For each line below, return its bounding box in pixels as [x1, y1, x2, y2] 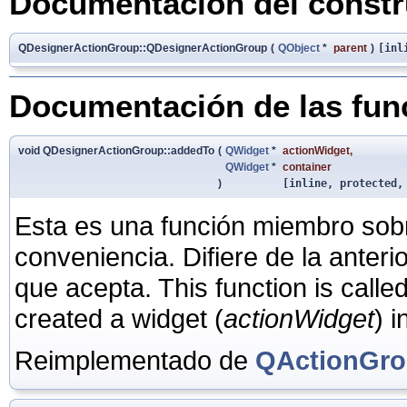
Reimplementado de [15, 344, 255, 375]
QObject [278, 41, 320, 55]
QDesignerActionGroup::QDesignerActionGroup [18, 41, 267, 55]
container [283, 160, 332, 174]
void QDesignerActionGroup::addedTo [18, 144, 214, 157]
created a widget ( [15, 303, 223, 333]
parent [333, 41, 367, 55]
